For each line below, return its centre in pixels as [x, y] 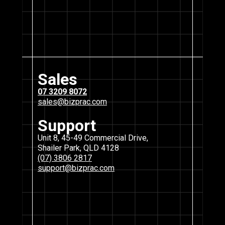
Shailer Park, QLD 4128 [78, 148]
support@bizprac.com [76, 168]
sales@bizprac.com [72, 102]
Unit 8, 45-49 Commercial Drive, [93, 138]
